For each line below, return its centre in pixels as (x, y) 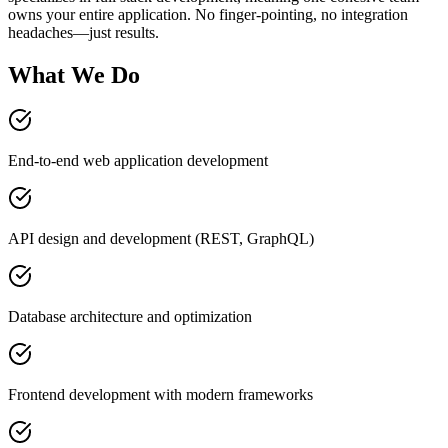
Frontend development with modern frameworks (160, 395)
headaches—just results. (83, 32)
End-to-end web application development (138, 161)
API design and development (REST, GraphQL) (161, 239)
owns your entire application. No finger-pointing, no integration (208, 14)
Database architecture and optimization (130, 317)
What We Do (74, 74)
